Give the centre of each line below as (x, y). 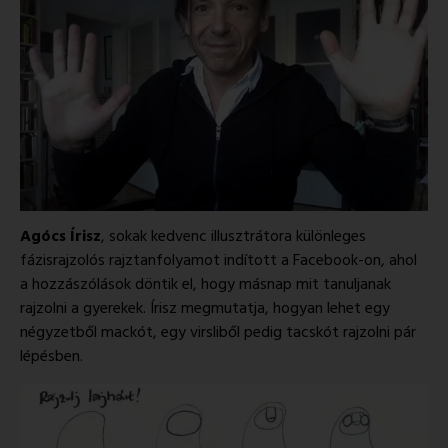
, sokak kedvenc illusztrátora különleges (233, 237)
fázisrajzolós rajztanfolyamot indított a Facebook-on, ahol (218, 261)
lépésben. (51, 357)
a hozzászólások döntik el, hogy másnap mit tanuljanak (205, 285)
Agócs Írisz (60, 237)
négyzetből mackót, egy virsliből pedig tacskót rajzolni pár (218, 333)
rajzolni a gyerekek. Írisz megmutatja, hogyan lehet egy (205, 309)
